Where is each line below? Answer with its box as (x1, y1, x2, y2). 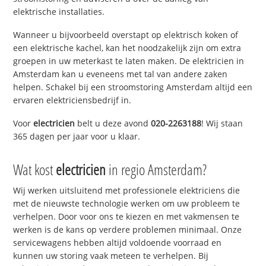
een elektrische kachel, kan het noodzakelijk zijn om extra (13, 42, 242, 54)
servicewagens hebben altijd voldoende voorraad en (13, 236, 222, 248)
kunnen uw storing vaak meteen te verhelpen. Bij (13, 249, 209, 261)
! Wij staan (201, 117, 243, 129)
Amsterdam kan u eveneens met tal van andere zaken (13, 68, 228, 80)
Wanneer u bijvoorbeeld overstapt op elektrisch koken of (13, 29, 239, 41)
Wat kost (13, 159, 56, 179)
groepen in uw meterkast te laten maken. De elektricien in (13, 55, 245, 67)
